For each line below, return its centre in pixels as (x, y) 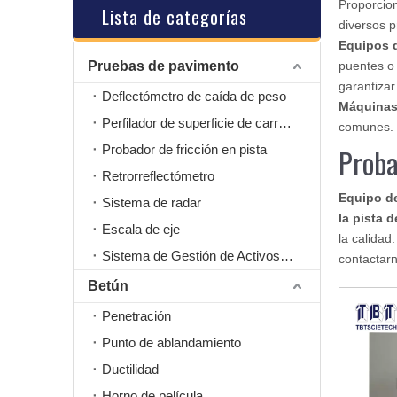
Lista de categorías (175, 17)
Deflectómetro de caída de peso (194, 96)
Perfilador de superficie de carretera (285, 123)
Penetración (136, 316)
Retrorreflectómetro (158, 176)
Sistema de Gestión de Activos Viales (287, 256)
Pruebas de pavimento (163, 66)
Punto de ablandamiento (171, 343)
